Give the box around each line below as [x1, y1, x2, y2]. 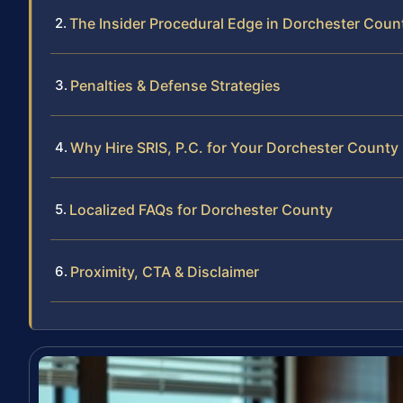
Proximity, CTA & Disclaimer [70, 263, 259, 282]
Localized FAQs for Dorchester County [69, 201, 333, 219]
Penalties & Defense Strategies [70, 76, 281, 95]
